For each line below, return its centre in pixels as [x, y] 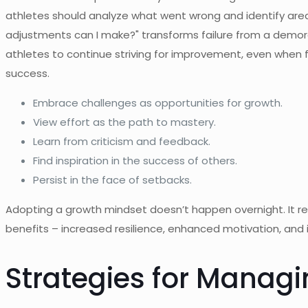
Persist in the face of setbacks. [112, 179]
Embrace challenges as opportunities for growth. [158, 102]
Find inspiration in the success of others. [135, 160]
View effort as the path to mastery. [124, 122]
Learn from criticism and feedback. [122, 141]
